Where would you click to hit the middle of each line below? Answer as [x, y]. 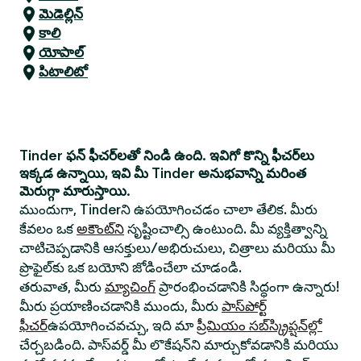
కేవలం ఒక [48, 229]
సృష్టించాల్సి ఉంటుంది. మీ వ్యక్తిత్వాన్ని [226, 229]
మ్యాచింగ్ [130, 287]
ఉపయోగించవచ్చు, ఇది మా [122, 326]
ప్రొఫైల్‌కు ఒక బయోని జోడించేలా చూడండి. [131, 268]
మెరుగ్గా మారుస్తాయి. [75, 191]
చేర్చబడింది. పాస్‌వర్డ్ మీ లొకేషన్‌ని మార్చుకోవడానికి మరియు [179, 345]
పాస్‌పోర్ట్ [244, 306]
